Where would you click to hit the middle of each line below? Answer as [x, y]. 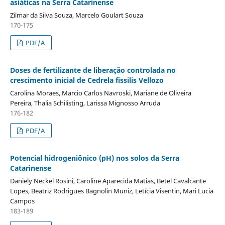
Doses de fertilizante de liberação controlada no [93, 70]
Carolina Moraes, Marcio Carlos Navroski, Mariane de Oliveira [100, 93]
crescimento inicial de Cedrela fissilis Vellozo [87, 80]
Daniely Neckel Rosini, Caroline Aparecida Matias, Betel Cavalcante [108, 181]
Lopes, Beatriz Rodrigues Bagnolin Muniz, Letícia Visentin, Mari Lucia [111, 191]
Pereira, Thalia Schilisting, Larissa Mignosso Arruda [85, 103]
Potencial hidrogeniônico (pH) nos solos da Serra [94, 158]
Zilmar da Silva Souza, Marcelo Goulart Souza [76, 15]
